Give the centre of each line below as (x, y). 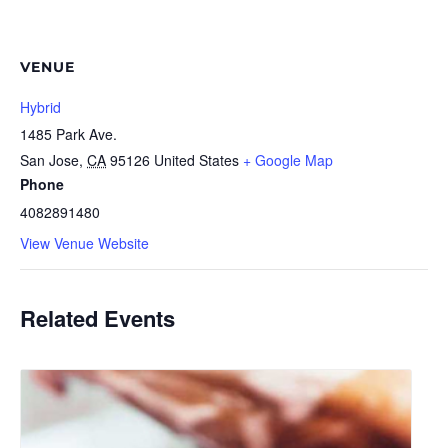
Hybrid (40, 107)
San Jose (49, 160)
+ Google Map (288, 160)
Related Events (97, 318)
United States (196, 160)
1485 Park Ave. (68, 134)
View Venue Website (84, 243)
